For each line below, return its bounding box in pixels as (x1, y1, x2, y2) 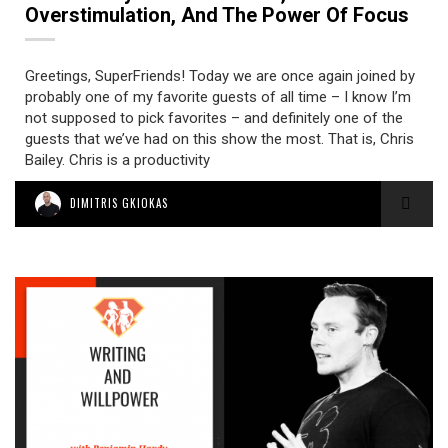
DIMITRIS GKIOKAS (70, 195, 168, 211)
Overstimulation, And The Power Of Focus (25, 3, 409, 27)
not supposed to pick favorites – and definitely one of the (25, 109, 403, 127)
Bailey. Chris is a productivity (25, 151, 210, 169)
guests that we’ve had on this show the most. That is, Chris (25, 130, 414, 148)
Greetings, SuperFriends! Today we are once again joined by (25, 67, 415, 85)
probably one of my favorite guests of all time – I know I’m (25, 88, 411, 106)
